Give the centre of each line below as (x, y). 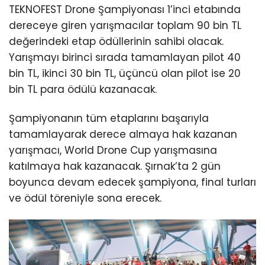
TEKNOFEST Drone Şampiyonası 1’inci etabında (125, 10)
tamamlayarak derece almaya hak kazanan (123, 135)
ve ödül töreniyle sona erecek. (85, 198)
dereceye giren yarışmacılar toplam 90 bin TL (125, 26)
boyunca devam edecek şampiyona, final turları (132, 182)
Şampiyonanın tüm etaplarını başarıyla (109, 119)
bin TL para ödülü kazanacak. (83, 90)
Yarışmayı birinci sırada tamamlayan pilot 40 (125, 58)
